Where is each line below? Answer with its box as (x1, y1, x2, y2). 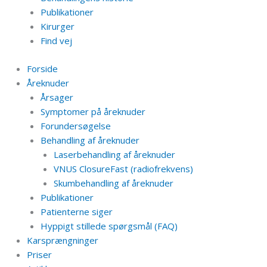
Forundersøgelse (40, 119, 111, 132)
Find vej (40, 35, 72, 46)
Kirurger (40, 20, 74, 32)
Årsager (40, 91, 73, 103)
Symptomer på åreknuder (40, 105, 145, 117)
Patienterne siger (40, 205, 113, 218)
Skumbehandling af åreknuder (54, 176, 173, 189)
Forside (27, 62, 58, 74)
